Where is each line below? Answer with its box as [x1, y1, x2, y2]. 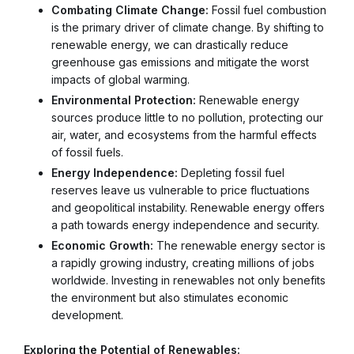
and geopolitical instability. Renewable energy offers [51, 200, 325, 214]
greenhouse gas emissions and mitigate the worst [51, 55, 309, 69]
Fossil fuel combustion [209, 2, 326, 17]
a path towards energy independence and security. [51, 217, 319, 232]
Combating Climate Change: [51, 2, 209, 17]
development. [51, 308, 123, 322]
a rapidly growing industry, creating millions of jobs [51, 256, 314, 270]
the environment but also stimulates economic [51, 291, 288, 305]
